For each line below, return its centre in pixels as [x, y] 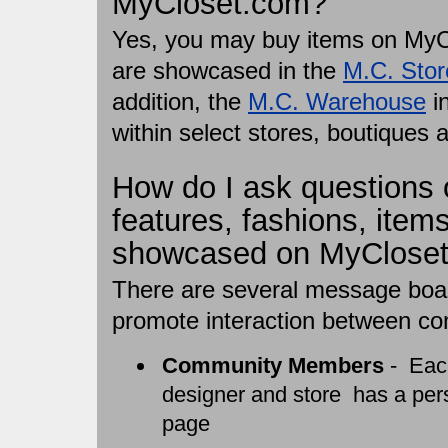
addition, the [180, 101]
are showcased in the [227, 70]
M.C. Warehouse [337, 101]
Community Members [273, 365]
